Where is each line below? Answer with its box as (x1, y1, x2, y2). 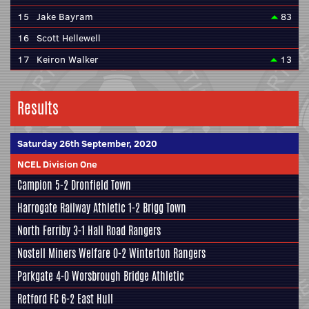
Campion (17, 177, 52, 193)
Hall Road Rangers (88, 223, 161, 239)
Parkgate (17, 268, 53, 284)
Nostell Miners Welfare (17, 246, 110, 261)
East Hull (77, 291, 113, 307)
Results (17, 97, 59, 119)
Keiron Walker (37, 52, 99, 66)
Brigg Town (143, 200, 186, 216)
